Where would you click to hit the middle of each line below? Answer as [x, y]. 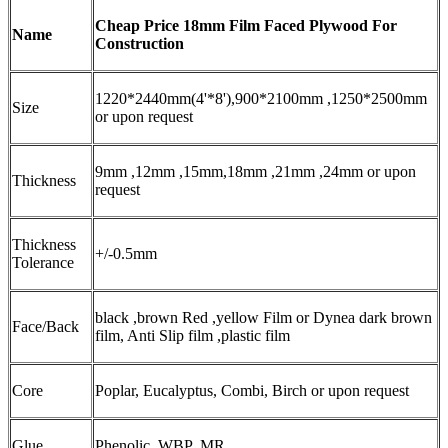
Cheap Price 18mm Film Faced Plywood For [246, 25]
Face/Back [45, 326]
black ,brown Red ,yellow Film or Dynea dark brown [263, 317]
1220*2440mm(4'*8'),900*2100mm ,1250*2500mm [261, 98]
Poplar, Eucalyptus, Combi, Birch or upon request [252, 390]
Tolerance [43, 262]
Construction [139, 43]
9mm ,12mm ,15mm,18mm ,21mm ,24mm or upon [255, 171]
